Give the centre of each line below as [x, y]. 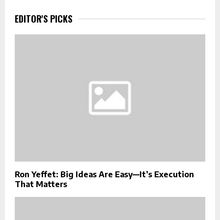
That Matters [41, 184]
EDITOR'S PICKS [43, 19]
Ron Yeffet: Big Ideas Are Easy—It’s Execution [104, 175]
